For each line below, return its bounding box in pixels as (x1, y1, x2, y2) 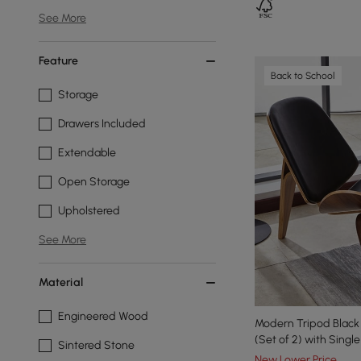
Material (39, 276, 83, 289)
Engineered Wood (58, 309, 148, 323)
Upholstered (58, 204, 120, 218)
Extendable (58, 146, 116, 160)
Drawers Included (58, 117, 146, 131)
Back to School (271, 69, 335, 81)
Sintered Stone (58, 338, 135, 352)
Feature (39, 54, 78, 68)
